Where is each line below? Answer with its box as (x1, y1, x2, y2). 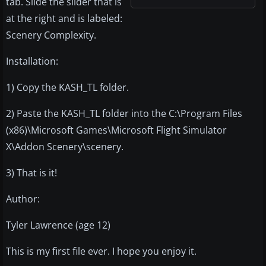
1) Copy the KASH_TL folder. (6, 81, 129, 94)
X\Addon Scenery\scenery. (6, 140, 123, 154)
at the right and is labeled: (6, 12, 122, 26)
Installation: (6, 55, 58, 68)
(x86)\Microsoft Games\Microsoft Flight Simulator (6, 123, 227, 137)
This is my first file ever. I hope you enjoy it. (6, 245, 197, 258)
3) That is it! (6, 166, 57, 180)
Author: (6, 192, 40, 206)
